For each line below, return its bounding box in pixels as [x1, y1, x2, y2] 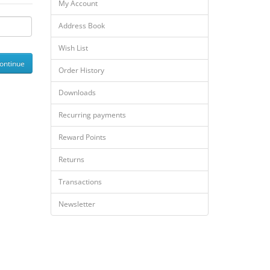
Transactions [58, 177, 102, 187]
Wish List [58, 43, 88, 53]
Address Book [58, 20, 105, 31]
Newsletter [58, 199, 95, 209]
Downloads [58, 87, 96, 98]
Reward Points [58, 132, 106, 142]
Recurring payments [58, 110, 126, 120]
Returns [58, 154, 84, 165]
